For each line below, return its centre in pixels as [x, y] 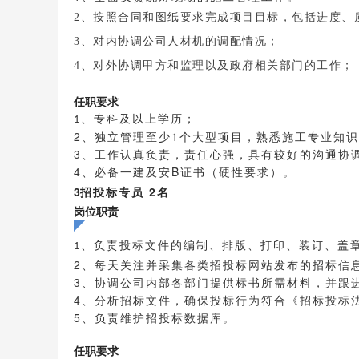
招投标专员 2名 [125, 192]
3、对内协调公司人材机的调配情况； [177, 41]
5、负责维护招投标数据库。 [155, 317]
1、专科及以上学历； [135, 120]
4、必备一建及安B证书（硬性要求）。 [185, 171]
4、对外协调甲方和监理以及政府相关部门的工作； [214, 65]
